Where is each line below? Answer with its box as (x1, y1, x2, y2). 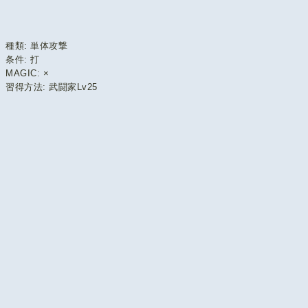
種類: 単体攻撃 (5, 41, 68, 52)
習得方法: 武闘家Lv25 (5, 82, 98, 93)
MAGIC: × (5, 68, 49, 79)
